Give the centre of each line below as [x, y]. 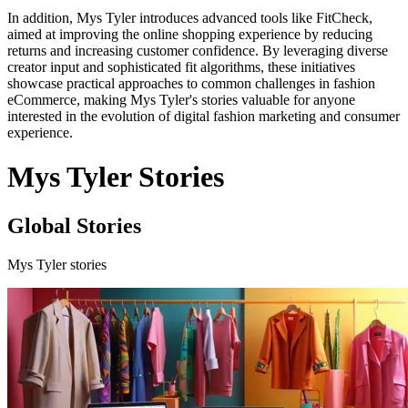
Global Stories [74, 225]
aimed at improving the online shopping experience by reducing [190, 34]
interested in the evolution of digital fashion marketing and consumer [204, 116]
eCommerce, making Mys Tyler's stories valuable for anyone [181, 100]
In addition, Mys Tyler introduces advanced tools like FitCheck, [190, 18]
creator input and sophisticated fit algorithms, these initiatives [181, 67]
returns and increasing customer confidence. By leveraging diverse [198, 51]
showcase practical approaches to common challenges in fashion [191, 83]
